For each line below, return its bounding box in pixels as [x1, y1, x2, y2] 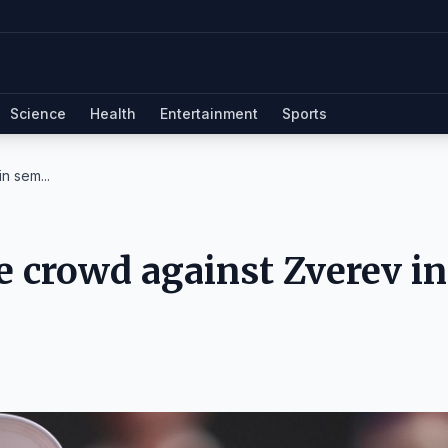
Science [10, 105, 66, 122]
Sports [282, 105, 327, 122]
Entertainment [160, 105, 258, 122]
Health [90, 105, 136, 122]
